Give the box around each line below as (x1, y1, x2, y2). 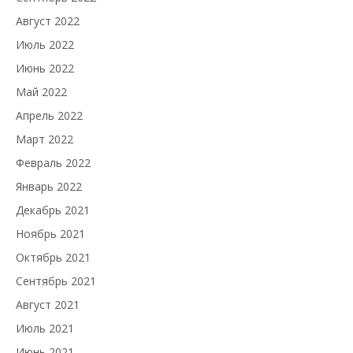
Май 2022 (16, 84, 67, 99)
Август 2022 (16, 13, 80, 28)
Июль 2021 (16, 320, 74, 336)
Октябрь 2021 (16, 249, 91, 265)
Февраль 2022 (16, 154, 91, 170)
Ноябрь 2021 (16, 225, 85, 241)
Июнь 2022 (16, 60, 74, 76)
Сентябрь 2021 (16, 273, 96, 288)
